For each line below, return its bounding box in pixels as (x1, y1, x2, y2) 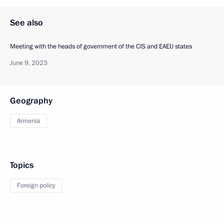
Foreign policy (17, 181, 55, 190)
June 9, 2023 (10, 58, 47, 68)
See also (10, 17, 43, 29)
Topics (10, 159, 33, 171)
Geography (10, 95, 52, 107)
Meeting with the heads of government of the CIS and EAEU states (10, 42, 192, 51)
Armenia (17, 116, 40, 126)
